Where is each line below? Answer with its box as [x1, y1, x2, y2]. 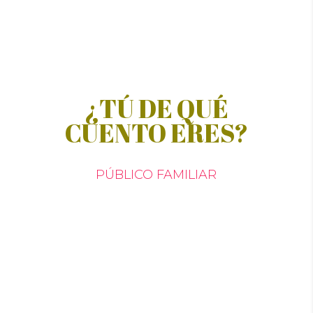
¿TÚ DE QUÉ [84, 92, 229, 125]
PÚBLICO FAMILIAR [96, 167, 217, 182]
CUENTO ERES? [64, 116, 248, 150]
